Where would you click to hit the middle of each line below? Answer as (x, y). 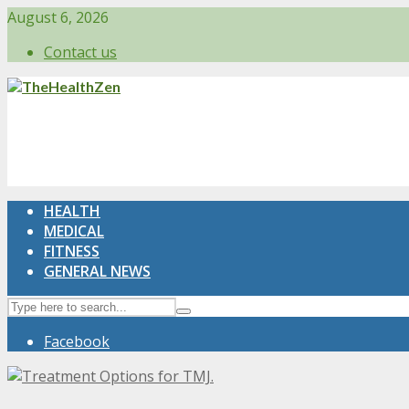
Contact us (80, 52)
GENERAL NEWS (97, 271)
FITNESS (72, 251)
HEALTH (72, 211)
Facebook (77, 341)
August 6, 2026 (58, 17)
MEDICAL (74, 231)
